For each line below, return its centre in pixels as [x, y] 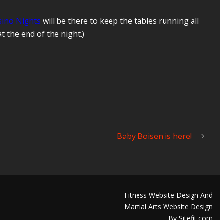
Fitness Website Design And [168, 195]
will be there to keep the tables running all [121, 21]
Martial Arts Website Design [168, 206]
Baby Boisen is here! [154, 136]
